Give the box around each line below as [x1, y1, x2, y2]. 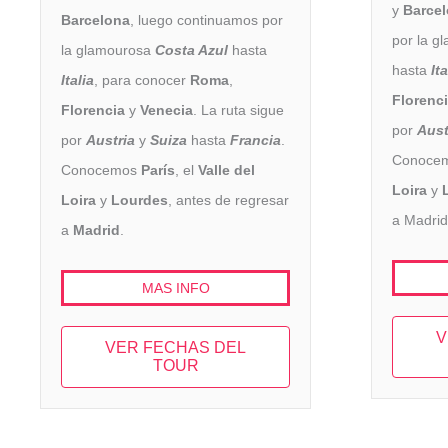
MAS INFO [141, 279, 210, 296]
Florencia [61, 102, 125, 119]
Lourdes [111, 192, 168, 209]
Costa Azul [155, 42, 228, 59]
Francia [230, 132, 281, 149]
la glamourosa [61, 42, 155, 59]
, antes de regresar [168, 192, 289, 209]
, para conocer [94, 72, 190, 89]
